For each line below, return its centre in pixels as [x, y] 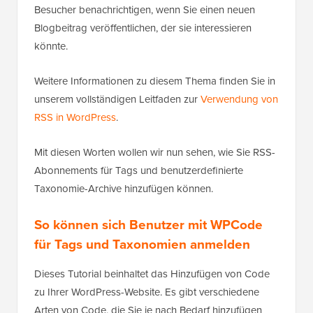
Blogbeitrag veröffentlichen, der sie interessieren [143, 28]
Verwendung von [239, 100]
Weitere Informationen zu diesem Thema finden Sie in [155, 81]
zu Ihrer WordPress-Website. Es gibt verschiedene [147, 292]
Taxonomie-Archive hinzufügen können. [124, 189]
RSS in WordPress [75, 118]
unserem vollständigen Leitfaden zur [117, 100]
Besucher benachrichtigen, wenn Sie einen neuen [145, 10]
